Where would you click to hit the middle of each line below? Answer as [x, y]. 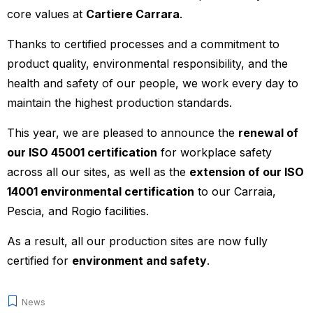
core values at [46, 14]
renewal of [268, 133]
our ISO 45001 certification [82, 152]
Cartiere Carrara [133, 14]
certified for [39, 261]
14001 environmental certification [101, 191]
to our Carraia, [235, 191]
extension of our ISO [247, 172]
